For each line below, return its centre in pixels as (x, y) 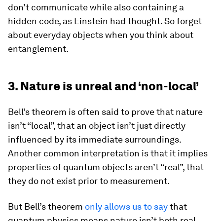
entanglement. (38, 48)
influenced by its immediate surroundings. (94, 139)
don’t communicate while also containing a (96, 7)
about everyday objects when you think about (101, 35)
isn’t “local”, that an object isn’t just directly (97, 125)
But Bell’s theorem (46, 206)
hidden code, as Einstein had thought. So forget (105, 21)
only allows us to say (126, 206)
